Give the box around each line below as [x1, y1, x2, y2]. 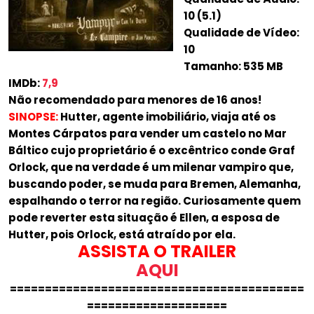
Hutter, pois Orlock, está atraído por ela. [8, 227, 235, 242]
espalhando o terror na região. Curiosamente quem [8, 193, 301, 208]
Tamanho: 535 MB [184, 59, 283, 74]
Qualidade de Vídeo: [184, 25, 299, 40]
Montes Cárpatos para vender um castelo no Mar [8, 126, 287, 141]
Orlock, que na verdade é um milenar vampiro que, [8, 160, 294, 175]
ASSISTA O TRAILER [78, 240, 236, 263]
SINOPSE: [8, 109, 60, 124]
